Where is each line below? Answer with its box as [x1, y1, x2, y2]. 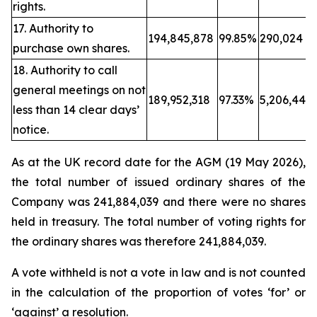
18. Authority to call [13, 63, 117, 77]
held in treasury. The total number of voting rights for [11, 214, 306, 229]
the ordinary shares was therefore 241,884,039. [11, 234, 266, 248]
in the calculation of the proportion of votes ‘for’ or [11, 285, 306, 299]
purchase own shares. [13, 41, 129, 55]
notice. [13, 122, 49, 137]
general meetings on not [13, 83, 146, 97]
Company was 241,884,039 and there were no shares [11, 195, 306, 209]
